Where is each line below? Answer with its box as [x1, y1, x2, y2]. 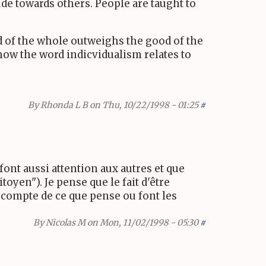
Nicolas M [46, 217, 85, 229]
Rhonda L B [40, 99, 88, 110]
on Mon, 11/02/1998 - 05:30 [85, 217, 198, 229]
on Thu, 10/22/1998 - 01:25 [88, 99, 198, 110]
